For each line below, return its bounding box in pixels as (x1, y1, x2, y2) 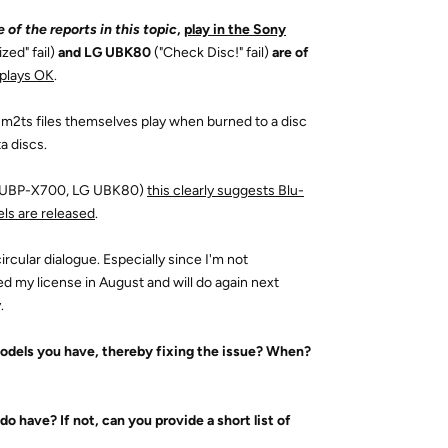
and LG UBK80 (55, 44, 154, 61)
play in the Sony (184, 21, 286, 38)
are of (269, 44, 309, 61)
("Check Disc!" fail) (154, 44, 269, 61)
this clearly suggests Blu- (147, 182, 304, 199)
